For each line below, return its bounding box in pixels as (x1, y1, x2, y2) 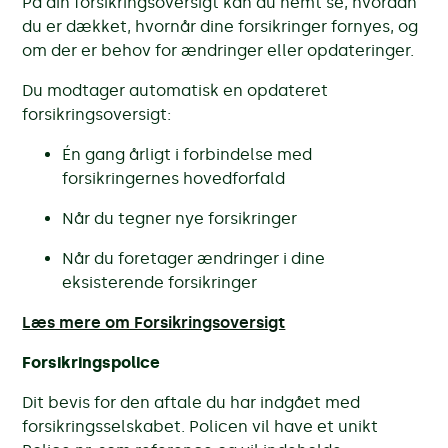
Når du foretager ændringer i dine (62, 248, 326, 268)
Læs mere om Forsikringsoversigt (22, 312, 286, 332)
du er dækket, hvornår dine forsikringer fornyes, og (22, 16, 419, 36)
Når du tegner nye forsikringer (62, 208, 298, 228)
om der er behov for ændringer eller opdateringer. (22, 40, 419, 60)
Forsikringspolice (22, 352, 161, 372)
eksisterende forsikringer (62, 272, 258, 292)
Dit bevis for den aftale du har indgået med (22, 392, 361, 412)
